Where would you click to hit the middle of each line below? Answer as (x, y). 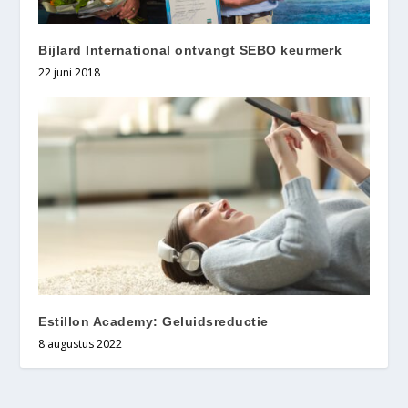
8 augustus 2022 (81, 343)
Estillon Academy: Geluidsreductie (153, 321)
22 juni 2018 (70, 73)
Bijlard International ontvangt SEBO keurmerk (190, 51)
